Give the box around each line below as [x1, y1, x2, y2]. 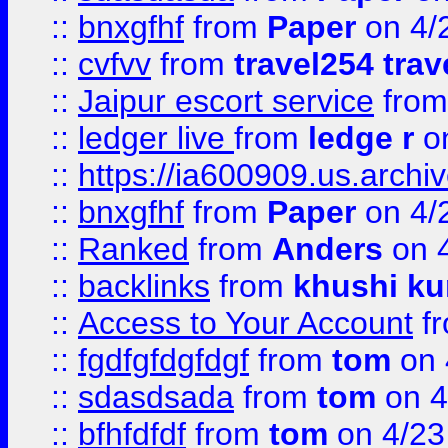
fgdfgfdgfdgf [78, 342, 249, 378]
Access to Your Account [78, 305, 413, 341]
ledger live [78, 120, 234, 156]
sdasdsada [78, 379, 234, 415]
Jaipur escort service [78, 83, 374, 119]
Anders [272, 231, 392, 267]
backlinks [78, 268, 210, 304]
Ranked [78, 231, 189, 267]
